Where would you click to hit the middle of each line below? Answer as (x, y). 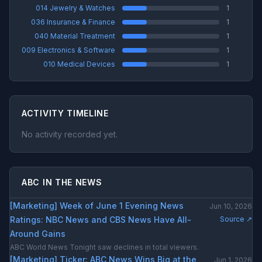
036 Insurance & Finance (73, 22)
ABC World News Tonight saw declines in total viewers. (104, 247)
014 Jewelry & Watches (75, 8)
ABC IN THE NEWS (62, 182)
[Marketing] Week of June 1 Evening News (97, 206)
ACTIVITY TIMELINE (65, 113)
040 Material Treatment (75, 36)
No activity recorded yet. (70, 134)
